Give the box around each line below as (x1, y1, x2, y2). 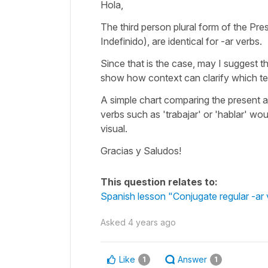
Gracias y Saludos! (100, 144, 181, 157)
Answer (178, 254, 207, 264)
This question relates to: (100, 175, 218, 188)
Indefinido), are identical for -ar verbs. (100, 35, 262, 47)
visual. (100, 122, 130, 135)
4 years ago (128, 217, 176, 227)
